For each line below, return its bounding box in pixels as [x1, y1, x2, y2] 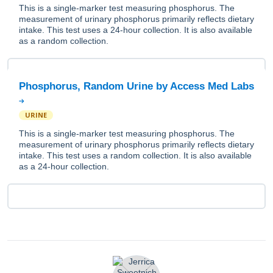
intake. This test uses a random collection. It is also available [19, 151, 252, 160]
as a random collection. [19, 36, 108, 46]
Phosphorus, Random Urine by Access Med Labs [19, 80, 254, 92]
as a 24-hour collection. [19, 161, 109, 171]
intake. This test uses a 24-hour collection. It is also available [19, 25, 252, 35]
